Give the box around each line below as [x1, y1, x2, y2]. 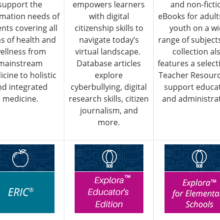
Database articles [77, 58, 141, 69]
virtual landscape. [75, 46, 142, 57]
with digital [88, 11, 129, 22]
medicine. [2, 93, 38, 105]
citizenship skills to [74, 23, 143, 34]
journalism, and [80, 105, 138, 116]
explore [95, 70, 123, 81]
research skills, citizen [69, 93, 149, 105]
